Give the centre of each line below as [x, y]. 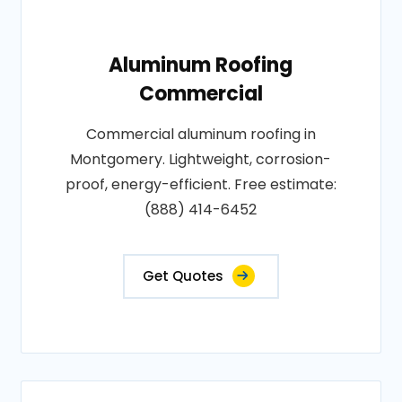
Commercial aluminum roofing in [201, 134]
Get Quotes [183, 276]
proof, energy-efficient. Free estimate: [201, 184]
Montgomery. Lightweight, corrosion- [201, 159]
